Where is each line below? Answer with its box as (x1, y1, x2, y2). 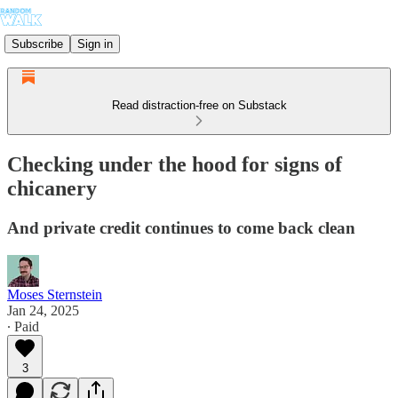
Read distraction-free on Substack (111, 99, 287, 112)
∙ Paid (7, 318, 39, 334)
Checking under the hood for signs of (7, 152, 342, 176)
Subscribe (12, 36, 63, 51)
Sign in (77, 36, 113, 51)
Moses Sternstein (7, 286, 102, 302)
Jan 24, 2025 (7, 302, 79, 318)
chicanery (7, 176, 97, 200)
